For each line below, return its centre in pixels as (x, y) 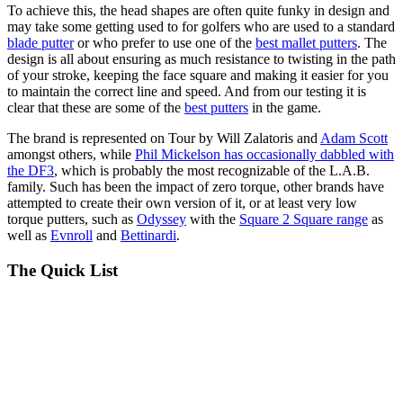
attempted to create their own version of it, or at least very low (182, 203)
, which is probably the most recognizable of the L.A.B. (212, 171)
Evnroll (72, 236)
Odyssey (161, 219)
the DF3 (31, 171)
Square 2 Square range (304, 219)
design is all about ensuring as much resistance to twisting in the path (201, 59)
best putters (216, 108)
